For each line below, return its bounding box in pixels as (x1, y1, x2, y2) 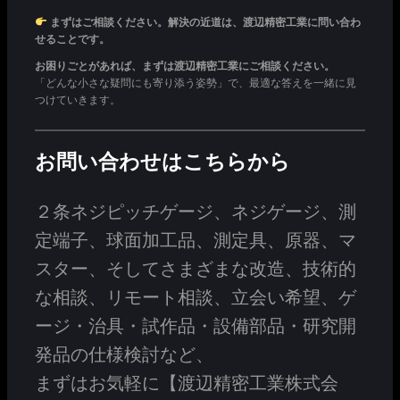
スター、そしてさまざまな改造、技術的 (35, 257, 356, 279)
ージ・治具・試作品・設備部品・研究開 (35, 314, 356, 337)
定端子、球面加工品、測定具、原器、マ (35, 229, 356, 251)
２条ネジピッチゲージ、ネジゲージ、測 (35, 200, 356, 222)
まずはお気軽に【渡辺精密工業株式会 (35, 371, 338, 394)
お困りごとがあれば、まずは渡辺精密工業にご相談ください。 (35, 59, 335, 72)
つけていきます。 (35, 93, 121, 106)
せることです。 (35, 32, 110, 46)
